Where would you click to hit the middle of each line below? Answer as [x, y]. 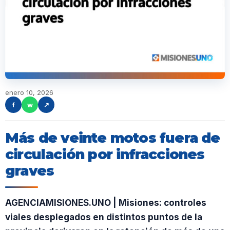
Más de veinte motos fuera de [113, 138]
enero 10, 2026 [29, 92]
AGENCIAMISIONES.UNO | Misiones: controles [106, 203]
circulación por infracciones [105, 154]
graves [30, 171]
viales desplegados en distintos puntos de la [104, 217]
